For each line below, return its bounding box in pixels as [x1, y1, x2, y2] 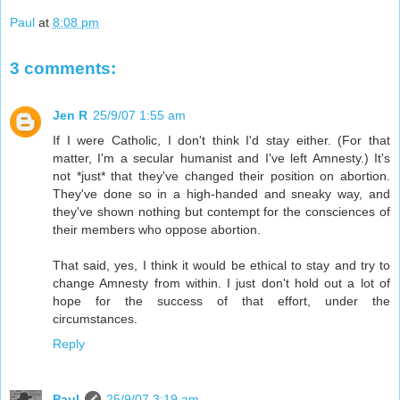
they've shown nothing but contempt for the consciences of [53, 204, 390, 219]
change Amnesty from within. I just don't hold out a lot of [53, 275, 390, 290]
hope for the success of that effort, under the [53, 293, 390, 308]
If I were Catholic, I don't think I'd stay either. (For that [53, 132, 390, 147]
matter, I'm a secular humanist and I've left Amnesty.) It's [53, 150, 390, 165]
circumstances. [53, 311, 137, 326]
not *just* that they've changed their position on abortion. [53, 168, 390, 183]
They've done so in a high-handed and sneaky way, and [53, 186, 390, 201]
